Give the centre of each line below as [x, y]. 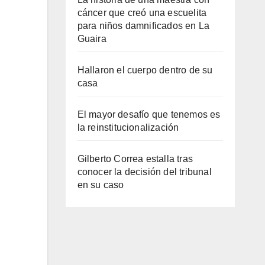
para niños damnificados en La [143, 25]
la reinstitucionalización [128, 127]
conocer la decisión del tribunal [144, 172]
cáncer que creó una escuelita [142, 12]
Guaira [92, 38]
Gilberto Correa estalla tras [135, 159]
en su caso [101, 185]
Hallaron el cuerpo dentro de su [145, 70]
